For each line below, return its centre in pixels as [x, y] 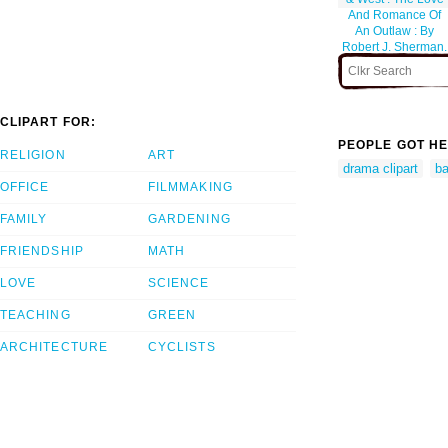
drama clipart [380, 168]
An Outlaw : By [394, 30]
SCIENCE [179, 283]
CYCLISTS [182, 347]
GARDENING [189, 219]
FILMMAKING [190, 187]
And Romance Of [394, 14]
